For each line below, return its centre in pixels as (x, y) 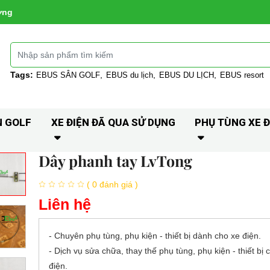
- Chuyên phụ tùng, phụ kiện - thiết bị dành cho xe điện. (155, 236)
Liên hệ (64, 204)
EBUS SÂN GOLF (68, 75)
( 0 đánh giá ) (112, 184)
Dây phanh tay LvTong (115, 161)
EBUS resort (242, 75)
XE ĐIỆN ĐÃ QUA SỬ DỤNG (113, 122)
